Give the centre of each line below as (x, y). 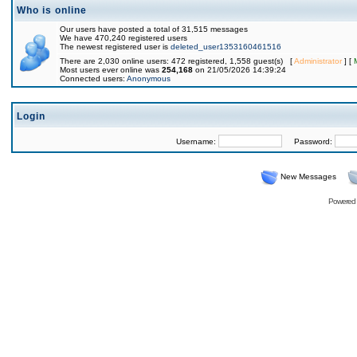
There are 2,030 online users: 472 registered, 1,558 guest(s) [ (177, 61)
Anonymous (149, 78)
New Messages (308, 177)
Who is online (52, 10)
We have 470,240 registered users (124, 38)
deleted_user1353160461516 (226, 47)
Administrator (318, 61)
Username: (197, 141)
